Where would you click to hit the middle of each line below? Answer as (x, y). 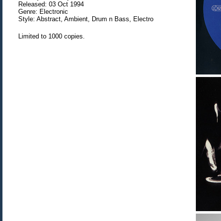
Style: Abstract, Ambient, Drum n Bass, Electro (86, 19)
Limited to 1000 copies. (52, 36)
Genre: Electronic (43, 12)
